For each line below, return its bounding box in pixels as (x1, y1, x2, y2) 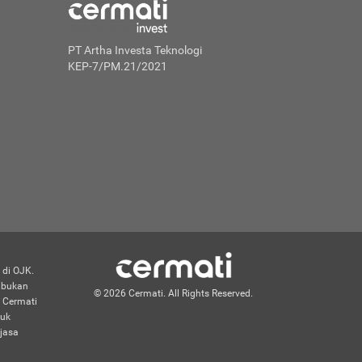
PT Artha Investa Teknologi (67, 44, 202, 57)
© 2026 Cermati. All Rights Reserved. (94, 288, 254, 299)
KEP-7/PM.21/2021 (67, 60, 167, 73)
